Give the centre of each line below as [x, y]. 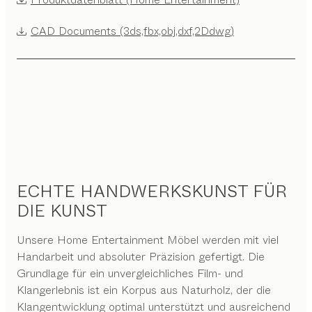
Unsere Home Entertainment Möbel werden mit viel [148, 240]
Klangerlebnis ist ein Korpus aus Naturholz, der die [144, 290]
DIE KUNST [62, 211]
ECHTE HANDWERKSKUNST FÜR [152, 191]
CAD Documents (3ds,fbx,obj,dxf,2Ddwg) [132, 31]
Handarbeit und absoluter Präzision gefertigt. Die [141, 256]
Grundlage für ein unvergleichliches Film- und [130, 273]
